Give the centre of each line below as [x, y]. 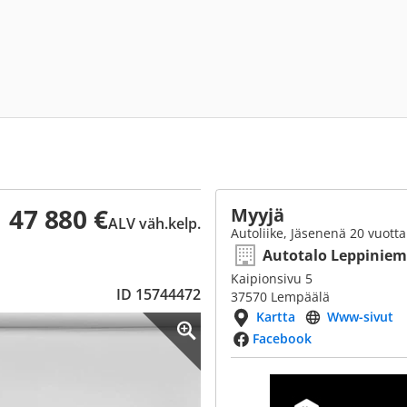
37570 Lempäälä [280, 297]
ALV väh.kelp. [154, 223]
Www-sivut [360, 317]
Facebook [282, 338]
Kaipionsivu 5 [272, 278]
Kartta [276, 317]
